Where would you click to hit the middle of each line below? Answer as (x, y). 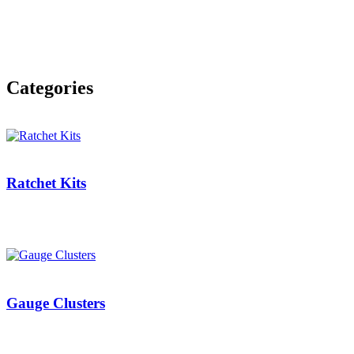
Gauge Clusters (56, 303)
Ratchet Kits (46, 183)
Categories (50, 87)
